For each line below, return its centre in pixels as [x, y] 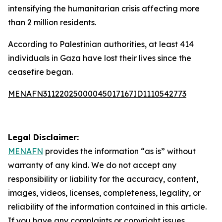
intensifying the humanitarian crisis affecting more [104, 8]
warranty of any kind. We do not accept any [92, 165]
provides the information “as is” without [119, 151]
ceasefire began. [40, 72]
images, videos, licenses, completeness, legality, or [104, 193]
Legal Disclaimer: [43, 137]
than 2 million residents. [52, 22]
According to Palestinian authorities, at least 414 [101, 44]
